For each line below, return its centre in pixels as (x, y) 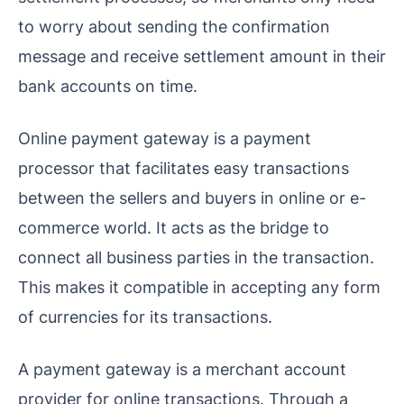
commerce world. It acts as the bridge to (174, 227)
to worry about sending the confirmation (174, 26)
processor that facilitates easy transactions (184, 167)
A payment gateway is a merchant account (182, 368)
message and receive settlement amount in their (202, 55)
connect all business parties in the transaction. (196, 257)
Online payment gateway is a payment (165, 138)
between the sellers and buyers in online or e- (192, 197)
